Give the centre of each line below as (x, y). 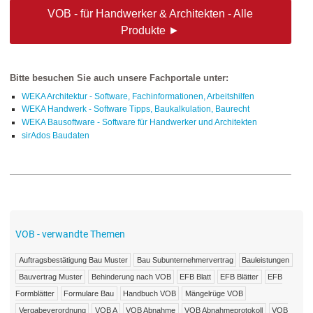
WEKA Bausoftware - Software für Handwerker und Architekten (139, 123)
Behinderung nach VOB (131, 277)
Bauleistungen (266, 260)
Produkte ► (151, 30)
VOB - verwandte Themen (71, 234)
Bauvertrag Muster (50, 277)
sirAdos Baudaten (55, 135)
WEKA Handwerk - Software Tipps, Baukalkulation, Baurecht (135, 109)
